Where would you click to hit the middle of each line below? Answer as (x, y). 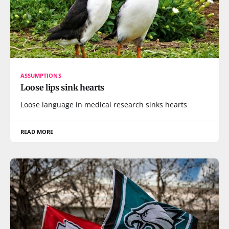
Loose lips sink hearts (62, 87)
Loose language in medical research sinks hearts (104, 105)
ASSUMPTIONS (41, 75)
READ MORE (37, 132)
